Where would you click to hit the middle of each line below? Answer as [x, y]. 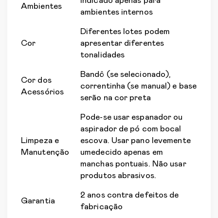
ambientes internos [117, 12]
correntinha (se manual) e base [139, 86]
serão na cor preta [116, 98]
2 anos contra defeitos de [130, 195]
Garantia [38, 201]
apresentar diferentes [122, 44]
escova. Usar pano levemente [136, 141]
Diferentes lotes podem [125, 32]
